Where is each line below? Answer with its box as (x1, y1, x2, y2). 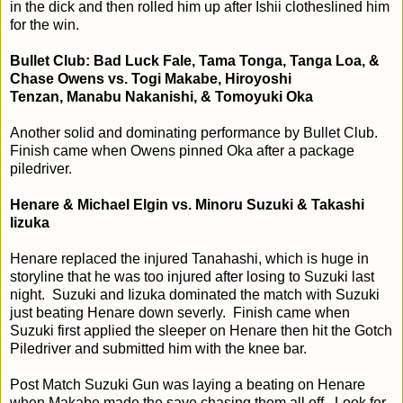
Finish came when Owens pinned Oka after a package (10, 142, 354, 158)
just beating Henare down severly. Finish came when (10, 304, 350, 320)
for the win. (10, 16, 83, 32)
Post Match (10, 376, 81, 392)
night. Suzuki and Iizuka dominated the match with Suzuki (10, 286, 380, 302)
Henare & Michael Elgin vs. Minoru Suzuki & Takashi (10, 196, 364, 212)
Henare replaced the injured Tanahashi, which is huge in (10, 250, 369, 266)
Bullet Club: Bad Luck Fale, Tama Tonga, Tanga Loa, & (10, 52, 380, 68)
